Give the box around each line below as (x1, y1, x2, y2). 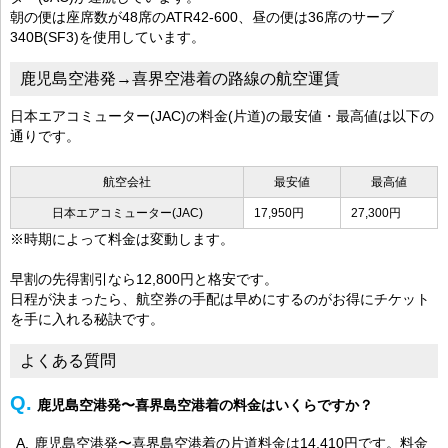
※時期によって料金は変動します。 (10, 230, 234, 247)
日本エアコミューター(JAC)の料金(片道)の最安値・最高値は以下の (10, 107, 434, 124)
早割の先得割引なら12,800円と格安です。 (10, 270, 278, 287)
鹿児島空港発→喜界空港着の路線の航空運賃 (20, 69, 340, 87)
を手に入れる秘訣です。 (10, 310, 164, 327)
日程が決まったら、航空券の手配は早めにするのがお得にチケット (10, 290, 430, 307)
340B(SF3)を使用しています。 (10, 28, 205, 45)
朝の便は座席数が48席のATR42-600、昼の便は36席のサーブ (10, 8, 394, 25)
